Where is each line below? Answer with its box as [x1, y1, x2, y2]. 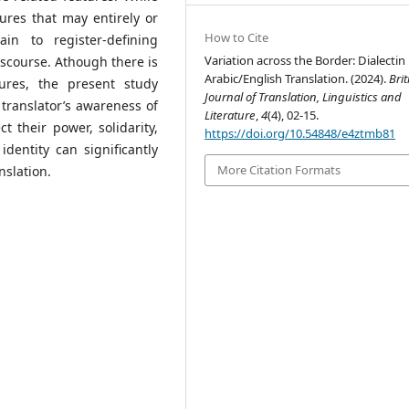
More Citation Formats [217, 162, 341, 179]
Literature [204, 107, 257, 124]
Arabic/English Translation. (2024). [204, 70, 390, 88]
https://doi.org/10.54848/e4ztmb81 [204, 125, 396, 142]
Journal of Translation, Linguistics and [204, 89, 403, 106]
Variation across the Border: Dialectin [204, 52, 406, 69]
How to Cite [204, 29, 269, 47]
